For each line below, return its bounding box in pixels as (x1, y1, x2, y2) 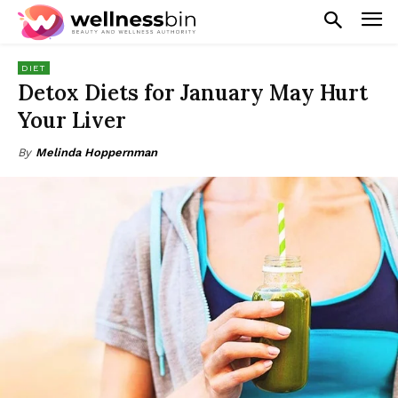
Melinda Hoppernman (36, 145, 157, 159)
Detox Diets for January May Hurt (18, 78, 368, 107)
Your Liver (18, 106, 126, 134)
